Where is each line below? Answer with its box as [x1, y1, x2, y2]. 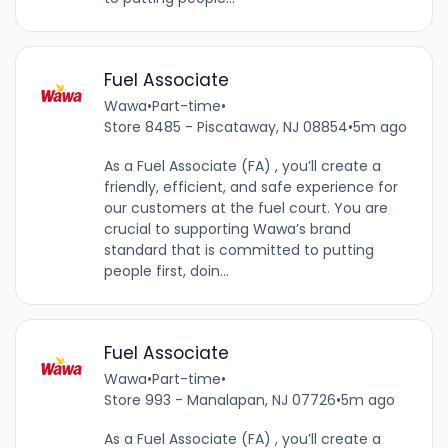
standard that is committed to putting [103, 240, 374, 261]
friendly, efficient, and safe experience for [103, 177, 398, 198]
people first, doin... [103, 261, 229, 282]
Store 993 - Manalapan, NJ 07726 [103, 390, 336, 411]
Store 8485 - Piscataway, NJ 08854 [103, 117, 348, 138]
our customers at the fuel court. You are [103, 198, 388, 219]
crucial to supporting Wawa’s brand [103, 219, 351, 240]
